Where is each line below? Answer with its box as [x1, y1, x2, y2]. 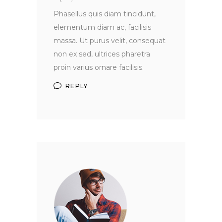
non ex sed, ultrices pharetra [54, 50, 150, 59]
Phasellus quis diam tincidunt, [54, 9, 156, 19]
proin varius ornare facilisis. [54, 63, 144, 72]
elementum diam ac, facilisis [54, 23, 151, 32]
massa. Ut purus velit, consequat [54, 36, 166, 46]
